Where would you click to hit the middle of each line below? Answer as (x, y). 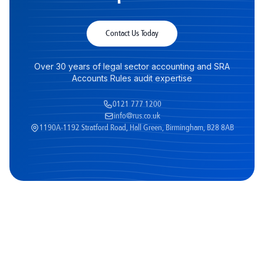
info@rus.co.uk (137, 116)
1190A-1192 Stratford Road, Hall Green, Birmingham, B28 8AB (137, 128)
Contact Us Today (132, 34)
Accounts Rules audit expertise (132, 78)
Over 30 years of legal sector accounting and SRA (132, 66)
